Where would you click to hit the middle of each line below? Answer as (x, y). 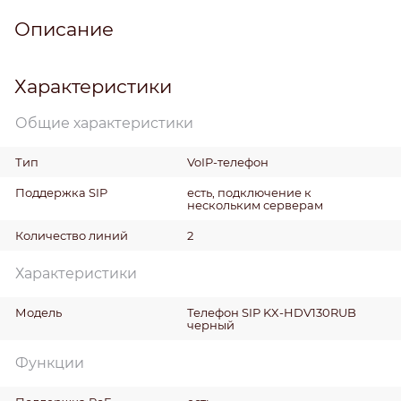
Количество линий (72, 235)
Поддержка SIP (61, 192)
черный (210, 324)
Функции (50, 363)
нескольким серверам (255, 205)
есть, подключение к (249, 192)
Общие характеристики (104, 123)
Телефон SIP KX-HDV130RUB (271, 312)
